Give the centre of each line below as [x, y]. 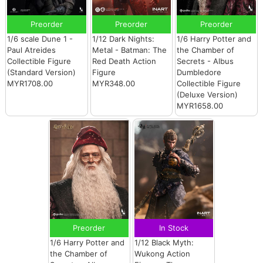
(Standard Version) [42, 73]
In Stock [174, 228]
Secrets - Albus [205, 61]
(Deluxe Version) [208, 95]
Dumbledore [199, 73]
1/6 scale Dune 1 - [40, 39]
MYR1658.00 [200, 106]
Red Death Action [124, 61]
